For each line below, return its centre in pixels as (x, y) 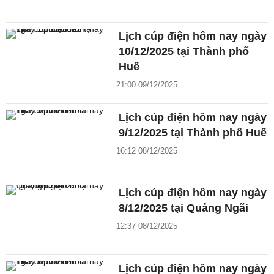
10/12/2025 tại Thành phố (184, 51)
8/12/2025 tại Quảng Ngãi (184, 208)
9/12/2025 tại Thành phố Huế (193, 132)
